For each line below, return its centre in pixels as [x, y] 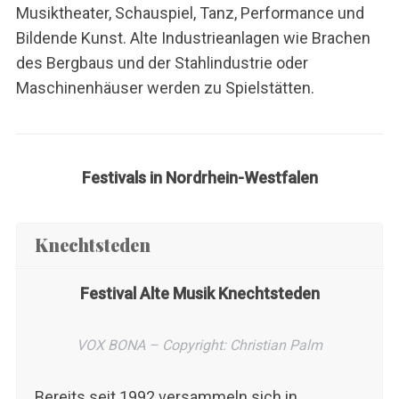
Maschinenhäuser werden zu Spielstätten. [165, 87]
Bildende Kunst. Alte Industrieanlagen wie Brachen [193, 37]
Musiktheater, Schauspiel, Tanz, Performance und [190, 12]
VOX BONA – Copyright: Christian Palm [199, 345]
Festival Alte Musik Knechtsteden [199, 293]
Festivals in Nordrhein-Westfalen [199, 177]
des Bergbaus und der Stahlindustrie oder [162, 62]
